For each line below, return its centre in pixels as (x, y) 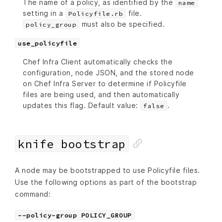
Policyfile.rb (95, 14)
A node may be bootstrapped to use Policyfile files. (108, 170)
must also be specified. (122, 24)
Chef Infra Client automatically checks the (98, 62)
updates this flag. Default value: (82, 106)
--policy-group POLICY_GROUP (75, 216)
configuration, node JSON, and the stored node (109, 73)
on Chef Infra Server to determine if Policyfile (105, 84)
